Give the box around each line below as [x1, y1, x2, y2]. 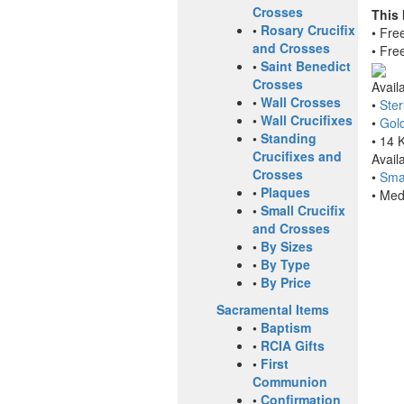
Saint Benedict [261, 57, 351, 76]
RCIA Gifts [261, 336, 325, 355]
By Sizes [261, 237, 313, 256]
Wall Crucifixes [261, 111, 353, 130]
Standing [261, 129, 317, 148]
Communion [252, 372, 327, 391]
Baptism [261, 318, 311, 337]
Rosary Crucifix [261, 21, 355, 40]
